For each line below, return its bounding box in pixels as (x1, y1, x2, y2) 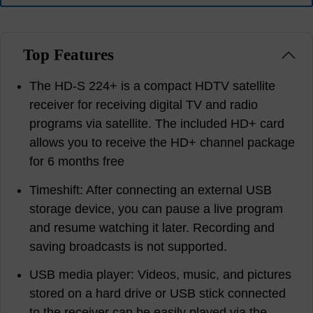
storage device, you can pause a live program (29, 201, 284, 216)
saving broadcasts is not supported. (29, 239, 228, 254)
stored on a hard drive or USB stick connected (29, 286, 286, 301)
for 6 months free (29, 154, 125, 169)
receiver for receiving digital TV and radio (29, 98, 259, 112)
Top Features (22, 45, 114, 64)
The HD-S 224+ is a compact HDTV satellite (29, 79, 276, 94)
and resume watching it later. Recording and (29, 220, 275, 235)
